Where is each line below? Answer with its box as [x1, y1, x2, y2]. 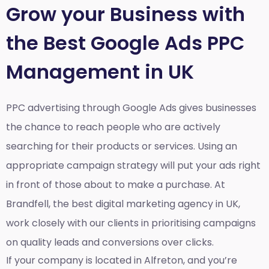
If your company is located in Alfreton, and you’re [6, 253, 237, 268]
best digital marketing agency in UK [71, 196, 238, 211]
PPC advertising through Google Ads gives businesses [6, 100, 256, 115]
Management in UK [6, 58, 194, 85]
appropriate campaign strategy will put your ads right [6, 158, 261, 172]
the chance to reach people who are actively [6, 119, 220, 134]
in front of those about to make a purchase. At [6, 177, 225, 192]
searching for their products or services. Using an [6, 139, 237, 153]
